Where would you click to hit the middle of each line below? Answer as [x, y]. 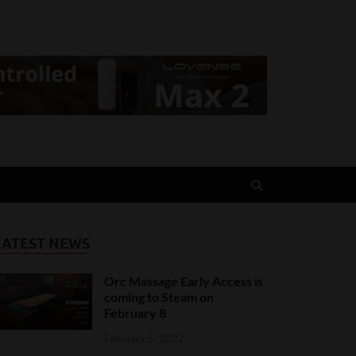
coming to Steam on [159, 297]
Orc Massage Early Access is [184, 281]
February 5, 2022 [145, 339]
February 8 [135, 313]
